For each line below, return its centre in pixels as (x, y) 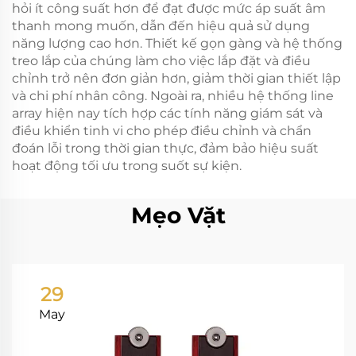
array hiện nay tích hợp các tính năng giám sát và (167, 113)
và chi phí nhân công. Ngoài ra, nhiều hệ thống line (173, 95)
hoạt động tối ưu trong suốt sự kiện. (127, 165)
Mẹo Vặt (178, 215)
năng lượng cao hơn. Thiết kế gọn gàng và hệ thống (177, 43)
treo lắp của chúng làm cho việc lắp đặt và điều (161, 60)
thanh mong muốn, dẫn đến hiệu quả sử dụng (161, 25)
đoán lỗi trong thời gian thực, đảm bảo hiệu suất (165, 148)
